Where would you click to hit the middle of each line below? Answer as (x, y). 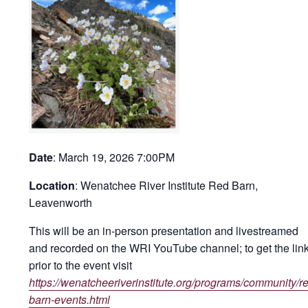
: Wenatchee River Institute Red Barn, (166, 185)
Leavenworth (60, 202)
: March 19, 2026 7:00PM (114, 157)
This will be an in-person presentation (122, 231)
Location (52, 185)
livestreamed (266, 231)
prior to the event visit (80, 265)
